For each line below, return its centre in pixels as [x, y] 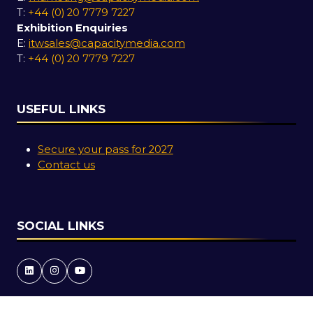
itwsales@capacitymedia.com [107, 44]
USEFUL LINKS [61, 109]
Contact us [66, 165]
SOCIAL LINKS [60, 225]
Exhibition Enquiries [72, 28]
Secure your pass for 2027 [105, 150]
